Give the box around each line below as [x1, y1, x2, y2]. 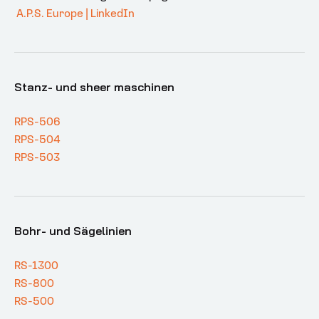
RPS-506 [14, 116, 61, 128]
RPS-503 [14, 152, 60, 164]
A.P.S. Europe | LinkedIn [16, 8, 135, 20]
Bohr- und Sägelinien [14, 223, 132, 238]
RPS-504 [14, 134, 61, 146]
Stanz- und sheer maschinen [14, 79, 174, 94]
